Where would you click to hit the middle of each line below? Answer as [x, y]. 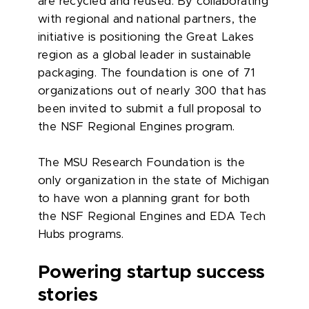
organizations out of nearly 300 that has [152, 91]
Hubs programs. [81, 234]
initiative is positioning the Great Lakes [146, 37]
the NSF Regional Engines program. [137, 127]
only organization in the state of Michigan [154, 180]
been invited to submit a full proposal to [150, 109]
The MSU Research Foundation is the [142, 162]
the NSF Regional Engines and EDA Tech [152, 216]
